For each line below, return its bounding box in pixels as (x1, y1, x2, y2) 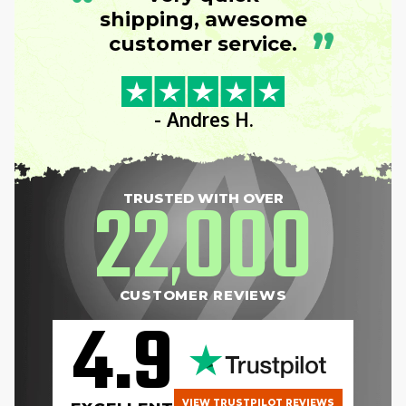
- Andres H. (153, 107, 253, 132)
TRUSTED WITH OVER (122, 189, 284, 208)
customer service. (109, 32, 297, 57)
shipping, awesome (99, 7, 307, 33)
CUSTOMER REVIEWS (119, 286, 287, 304)
